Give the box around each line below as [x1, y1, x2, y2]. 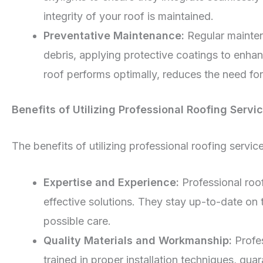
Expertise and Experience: [43, 176, 179, 188]
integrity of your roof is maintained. [43, 10, 214, 23]
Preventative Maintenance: [43, 29, 184, 42]
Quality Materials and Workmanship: [43, 234, 232, 247]
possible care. [43, 214, 111, 227]
